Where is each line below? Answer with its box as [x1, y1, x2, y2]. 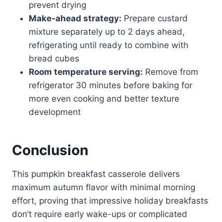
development [29, 107, 81, 117]
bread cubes [29, 53, 79, 63]
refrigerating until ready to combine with [29, 40, 188, 50]
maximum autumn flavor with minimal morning [12, 182, 195, 192]
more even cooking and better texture [29, 93, 179, 104]
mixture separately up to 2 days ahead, [29, 26, 185, 37]
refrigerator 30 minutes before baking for [29, 80, 192, 90]
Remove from [143, 66, 198, 77]
